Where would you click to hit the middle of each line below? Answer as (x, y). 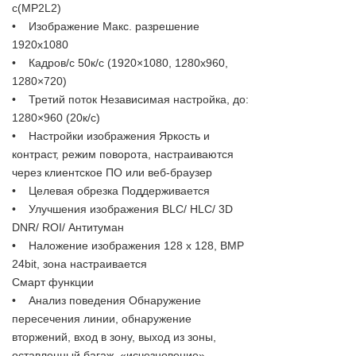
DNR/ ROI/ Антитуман (68, 227)
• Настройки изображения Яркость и (111, 135)
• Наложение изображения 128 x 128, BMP (128, 245)
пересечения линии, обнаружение (102, 318)
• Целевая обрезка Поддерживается (111, 190)
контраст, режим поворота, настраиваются (123, 154)
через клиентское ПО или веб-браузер (112, 172)
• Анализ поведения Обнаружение (106, 300)
